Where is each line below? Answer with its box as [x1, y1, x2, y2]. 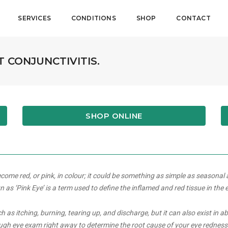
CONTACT [176, 14, 211, 22]
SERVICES [18, 14, 51, 22]
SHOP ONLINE [85, 110, 142, 121]
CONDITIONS [71, 14, 116, 22]
